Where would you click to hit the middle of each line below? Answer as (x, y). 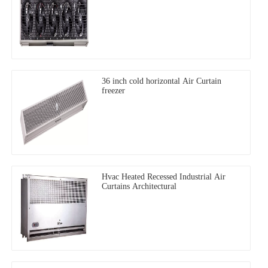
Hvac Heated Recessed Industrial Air (164, 176)
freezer (113, 90)
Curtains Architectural (139, 186)
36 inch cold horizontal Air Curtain (162, 81)
